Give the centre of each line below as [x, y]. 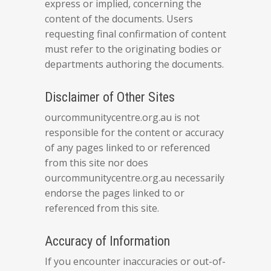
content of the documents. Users [119, 19]
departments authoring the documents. [134, 64]
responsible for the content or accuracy [134, 132]
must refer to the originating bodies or [133, 49]
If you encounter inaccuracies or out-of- [135, 261]
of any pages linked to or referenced [127, 148]
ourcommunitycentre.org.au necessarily [135, 178]
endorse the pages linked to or [115, 193]
